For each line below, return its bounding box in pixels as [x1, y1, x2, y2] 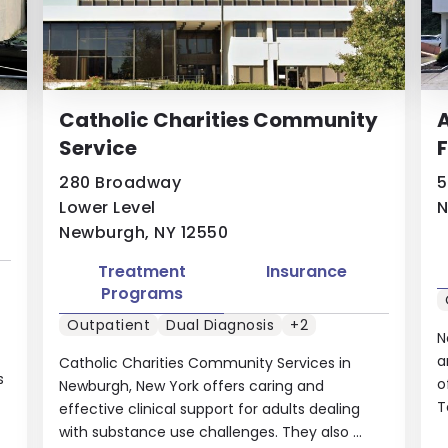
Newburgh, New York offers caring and [59, 376, 325, 396]
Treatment [97, 259, 186, 283]
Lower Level [59, 195, 156, 219]
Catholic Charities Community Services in [59, 353, 352, 373]
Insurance [265, 259, 347, 283]
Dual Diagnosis [166, 315, 275, 335]
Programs [100, 281, 183, 305]
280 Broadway [59, 170, 182, 194]
